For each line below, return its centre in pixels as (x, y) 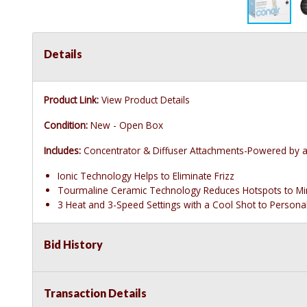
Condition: (66, 125)
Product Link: (71, 100)
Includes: (62, 151)
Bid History (73, 245)
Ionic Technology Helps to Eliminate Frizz (146, 176)
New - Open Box (125, 125)
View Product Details (146, 100)
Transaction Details (95, 293)
